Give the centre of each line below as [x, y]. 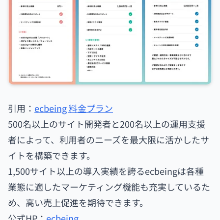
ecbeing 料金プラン [74, 108]
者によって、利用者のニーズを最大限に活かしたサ [109, 139]
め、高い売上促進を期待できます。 [78, 202]
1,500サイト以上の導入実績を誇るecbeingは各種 [106, 171]
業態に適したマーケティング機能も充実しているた [109, 186]
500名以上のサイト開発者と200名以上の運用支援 [107, 124]
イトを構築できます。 [52, 155]
